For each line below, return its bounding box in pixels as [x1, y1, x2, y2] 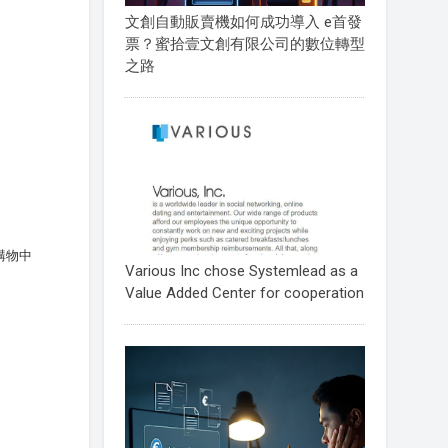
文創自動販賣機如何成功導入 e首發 [124, 13, 362, 32]
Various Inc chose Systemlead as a [124, 261, 358, 280]
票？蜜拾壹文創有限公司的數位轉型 [124, 35, 365, 54]
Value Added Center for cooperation [124, 283, 364, 302]
